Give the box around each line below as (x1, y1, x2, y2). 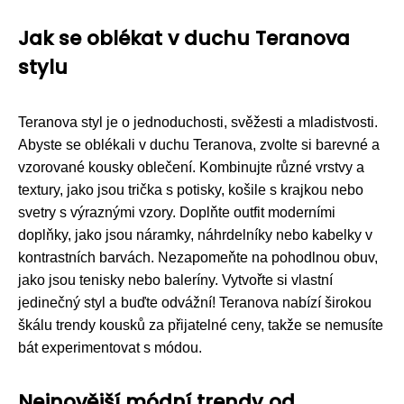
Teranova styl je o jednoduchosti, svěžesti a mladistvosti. (18, 114, 378, 130)
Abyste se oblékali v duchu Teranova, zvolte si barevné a (18, 136, 380, 152)
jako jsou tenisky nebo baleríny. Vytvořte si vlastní (18, 271, 333, 288)
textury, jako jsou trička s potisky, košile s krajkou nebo (18, 181, 363, 197)
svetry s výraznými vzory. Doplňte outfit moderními (18, 204, 335, 220)
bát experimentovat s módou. (18, 339, 202, 355)
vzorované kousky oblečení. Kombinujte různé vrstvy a (18, 159, 364, 175)
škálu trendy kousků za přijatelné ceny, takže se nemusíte (18, 317, 383, 333)
